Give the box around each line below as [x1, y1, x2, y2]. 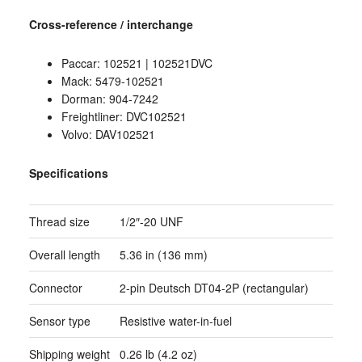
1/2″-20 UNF [119, 213, 183, 229]
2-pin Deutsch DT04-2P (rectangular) [119, 279, 309, 296]
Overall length [28, 246, 100, 263]
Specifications [28, 164, 108, 181]
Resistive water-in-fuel [119, 312, 232, 329]
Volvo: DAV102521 [61, 125, 155, 142]
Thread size [28, 213, 90, 229]
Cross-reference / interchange [28, 15, 193, 32]
